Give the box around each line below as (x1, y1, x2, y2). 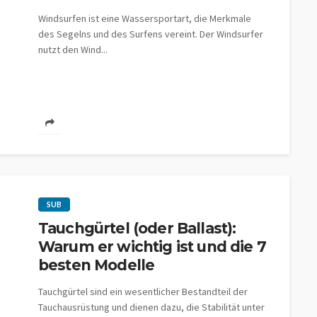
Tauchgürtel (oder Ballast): (38, 219, 236, 237)
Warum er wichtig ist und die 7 (38, 238, 266, 255)
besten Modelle (38, 256, 155, 274)
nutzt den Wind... (38, 43, 108, 56)
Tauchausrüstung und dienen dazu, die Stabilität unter (38, 301, 265, 313)
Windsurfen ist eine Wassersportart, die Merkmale (38, 12, 251, 25)
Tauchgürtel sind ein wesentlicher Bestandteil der (38, 285, 248, 298)
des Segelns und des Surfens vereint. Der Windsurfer (38, 28, 263, 40)
